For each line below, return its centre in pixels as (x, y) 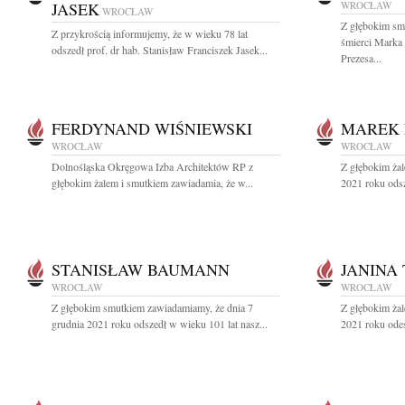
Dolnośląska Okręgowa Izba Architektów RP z (152, 166)
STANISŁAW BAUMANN (141, 269)
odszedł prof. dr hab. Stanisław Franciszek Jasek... (160, 50)
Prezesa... (361, 58)
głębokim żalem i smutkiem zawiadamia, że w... (152, 183)
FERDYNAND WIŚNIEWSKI (152, 128)
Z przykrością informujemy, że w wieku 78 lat (150, 33)
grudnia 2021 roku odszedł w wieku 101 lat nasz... (160, 324)
